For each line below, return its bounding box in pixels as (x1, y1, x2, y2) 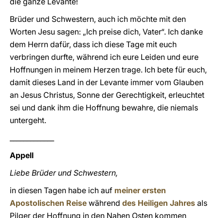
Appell (10, 150, 34, 160)
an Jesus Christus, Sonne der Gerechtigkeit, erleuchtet (10, 90, 204, 100)
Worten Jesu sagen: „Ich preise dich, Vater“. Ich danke (10, 27, 203, 36)
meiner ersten (114, 185, 166, 195)
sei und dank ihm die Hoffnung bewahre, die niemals (10, 103, 198, 112)
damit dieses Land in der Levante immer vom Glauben (10, 77, 203, 87)
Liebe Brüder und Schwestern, (10, 168, 118, 178)
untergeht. (10, 115, 46, 125)
